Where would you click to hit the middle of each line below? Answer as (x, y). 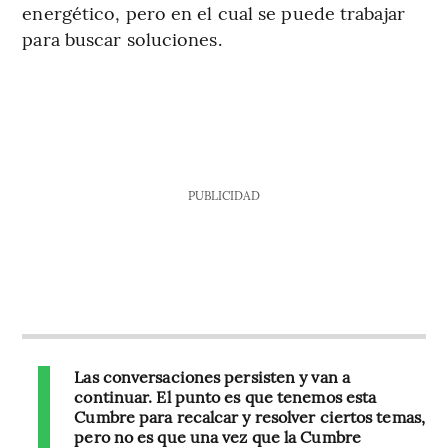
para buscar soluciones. (122, 39)
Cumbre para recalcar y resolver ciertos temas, (249, 416)
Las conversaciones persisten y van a (212, 376)
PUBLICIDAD (223, 195)
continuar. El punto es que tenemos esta (225, 396)
